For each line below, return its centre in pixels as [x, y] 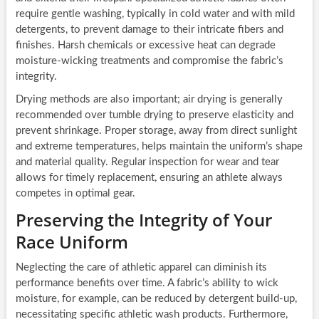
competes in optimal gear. [75, 194]
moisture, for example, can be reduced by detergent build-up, [156, 299]
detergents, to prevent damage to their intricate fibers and [149, 30]
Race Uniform [72, 242]
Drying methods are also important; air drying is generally [149, 100]
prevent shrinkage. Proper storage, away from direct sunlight [156, 131]
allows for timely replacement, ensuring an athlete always [149, 178]
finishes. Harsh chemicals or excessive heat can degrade [145, 46]
